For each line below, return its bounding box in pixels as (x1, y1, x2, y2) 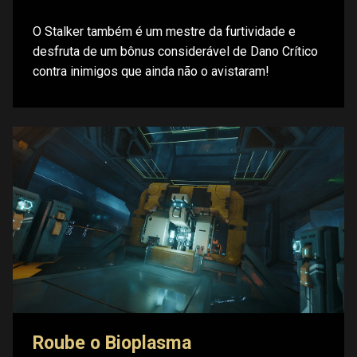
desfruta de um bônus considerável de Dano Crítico (33, 43, 318, 59)
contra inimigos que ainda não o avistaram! (33, 63, 269, 79)
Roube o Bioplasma (33, 331, 191, 354)
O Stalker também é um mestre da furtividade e (33, 23, 296, 39)
